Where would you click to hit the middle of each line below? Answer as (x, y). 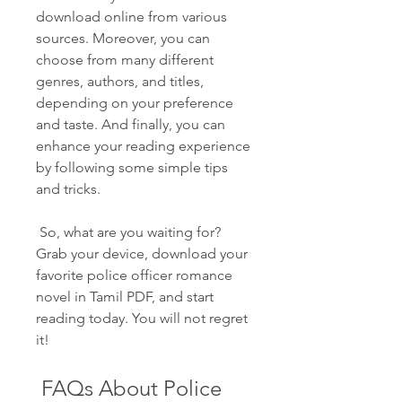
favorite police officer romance (134, 275)
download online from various (131, 17)
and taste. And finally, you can (131, 124)
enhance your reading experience (143, 146)
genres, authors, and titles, (120, 81)
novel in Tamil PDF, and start (125, 297)
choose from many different (125, 60)
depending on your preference (135, 103)
